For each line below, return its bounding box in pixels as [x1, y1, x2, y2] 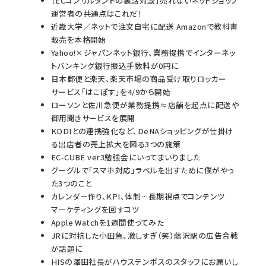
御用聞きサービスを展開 [50, 112, 135, 123]
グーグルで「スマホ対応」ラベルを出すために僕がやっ [50, 164, 234, 176]
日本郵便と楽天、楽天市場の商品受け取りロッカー [50, 72, 227, 84]
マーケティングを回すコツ [50, 203, 140, 215]
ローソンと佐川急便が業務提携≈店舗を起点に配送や [50, 99, 239, 110]
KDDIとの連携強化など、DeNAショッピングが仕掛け [50, 125, 234, 137]
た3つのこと [50, 177, 92, 189]
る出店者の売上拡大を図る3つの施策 [50, 138, 181, 150]
